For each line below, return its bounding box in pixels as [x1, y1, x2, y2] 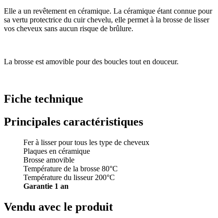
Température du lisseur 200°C [23, 173, 115, 182]
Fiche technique [4, 92, 83, 106]
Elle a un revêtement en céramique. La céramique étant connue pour [4, 7, 212, 16]
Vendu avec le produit [4, 200, 113, 213]
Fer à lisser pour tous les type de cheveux [23, 138, 149, 147]
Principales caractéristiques [4, 115, 143, 128]
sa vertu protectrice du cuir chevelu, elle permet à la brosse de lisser [4, 16, 209, 24]
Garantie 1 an [23, 182, 69, 191]
